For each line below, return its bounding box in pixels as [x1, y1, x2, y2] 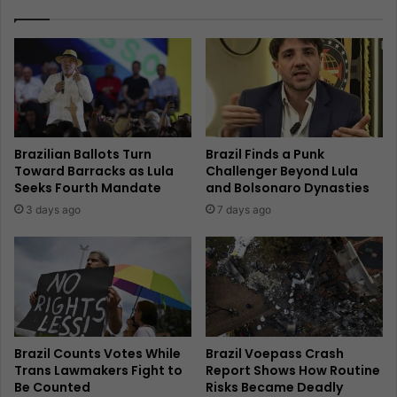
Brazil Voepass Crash [206, 345, 344, 363]
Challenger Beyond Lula [206, 162, 358, 181]
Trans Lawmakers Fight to [14, 362, 183, 380]
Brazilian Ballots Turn [14, 145, 152, 164]
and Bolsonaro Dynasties [206, 179, 370, 198]
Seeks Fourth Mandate [14, 179, 161, 198]
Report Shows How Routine [206, 362, 380, 380]
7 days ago [217, 203, 271, 217]
